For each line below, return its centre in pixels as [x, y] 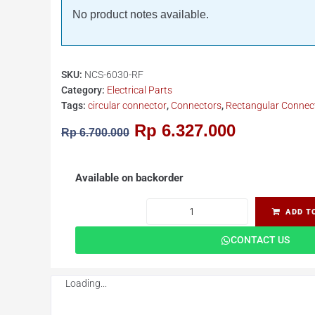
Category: [84, 90]
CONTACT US [260, 240]
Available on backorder [129, 178]
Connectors [196, 105]
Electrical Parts [140, 90]
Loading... [86, 283]
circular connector [127, 105]
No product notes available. [141, 14]
